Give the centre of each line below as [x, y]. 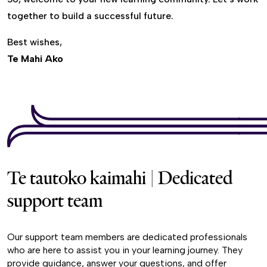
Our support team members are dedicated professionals [127, 237]
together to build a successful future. [90, 16]
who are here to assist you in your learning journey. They [125, 250]
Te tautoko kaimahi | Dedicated [120, 178]
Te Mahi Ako [35, 59]
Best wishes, [35, 42]
